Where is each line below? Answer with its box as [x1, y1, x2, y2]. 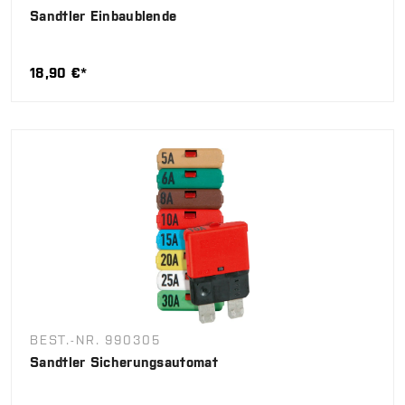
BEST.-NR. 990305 [30, 333, 162, 348]
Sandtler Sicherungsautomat [30, 354, 218, 371]
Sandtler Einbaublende [30, 8, 177, 24]
